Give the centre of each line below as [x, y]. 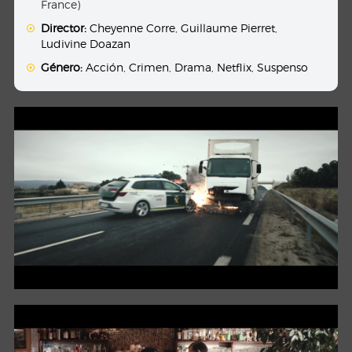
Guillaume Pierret [228, 28]
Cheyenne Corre [133, 28]
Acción [105, 68]
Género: [62, 68]
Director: [64, 28]
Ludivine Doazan [86, 44]
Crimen [149, 68]
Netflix [235, 68]
